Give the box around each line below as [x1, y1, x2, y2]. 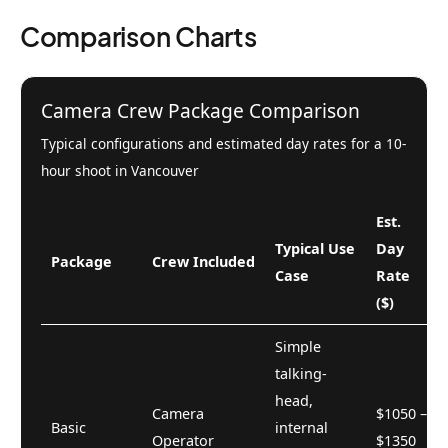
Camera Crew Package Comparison [41, 96, 360, 124]
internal [275, 417, 328, 437]
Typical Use [275, 238, 355, 258]
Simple [275, 336, 321, 356]
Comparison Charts [20, 19, 257, 53]
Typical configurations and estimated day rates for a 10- [41, 133, 406, 153]
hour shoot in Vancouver [41, 160, 199, 180]
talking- [275, 363, 327, 383]
